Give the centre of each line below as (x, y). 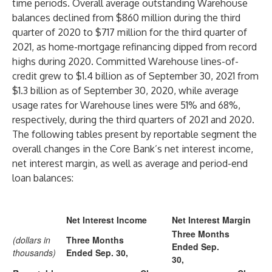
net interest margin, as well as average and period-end (130, 163)
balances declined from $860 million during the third (126, 18)
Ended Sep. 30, (97, 253)
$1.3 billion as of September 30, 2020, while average (125, 90)
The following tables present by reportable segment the (134, 134)
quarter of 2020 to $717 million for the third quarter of (130, 32)
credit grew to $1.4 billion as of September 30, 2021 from (135, 76)
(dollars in (32, 240)
